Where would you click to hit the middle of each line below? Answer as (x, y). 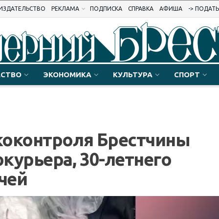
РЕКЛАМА (65, 9)
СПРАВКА (141, 9)
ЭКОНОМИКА (67, 75)
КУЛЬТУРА (133, 75)
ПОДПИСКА (106, 9)
